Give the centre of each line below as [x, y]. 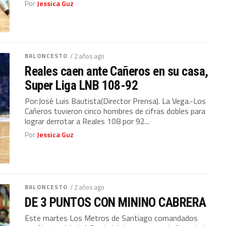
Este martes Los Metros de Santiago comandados [111, 218]
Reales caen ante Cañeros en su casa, [117, 71]
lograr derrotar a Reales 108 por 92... [87, 121]
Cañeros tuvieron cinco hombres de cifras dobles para [115, 111]
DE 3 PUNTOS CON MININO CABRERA [116, 202]
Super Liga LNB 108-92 [81, 85]
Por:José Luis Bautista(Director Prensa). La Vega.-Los [116, 101]
